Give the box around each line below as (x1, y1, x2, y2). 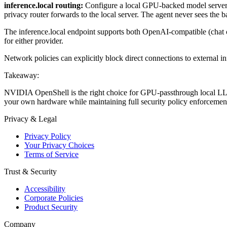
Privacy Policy (24, 132, 71, 141)
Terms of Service (24, 150, 79, 159)
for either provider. (4, 36, 63, 46)
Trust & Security (4, 167, 57, 176)
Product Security (24, 203, 78, 212)
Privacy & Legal (4, 115, 57, 124)
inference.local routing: (4, 1, 83, 10)
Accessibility (24, 184, 65, 194)
